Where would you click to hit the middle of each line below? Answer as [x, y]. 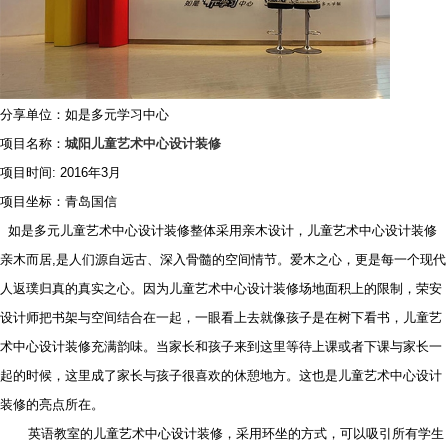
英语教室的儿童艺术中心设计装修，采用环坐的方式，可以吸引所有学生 [236, 434]
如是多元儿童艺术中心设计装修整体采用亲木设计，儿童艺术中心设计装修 [222, 231]
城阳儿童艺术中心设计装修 [143, 144]
